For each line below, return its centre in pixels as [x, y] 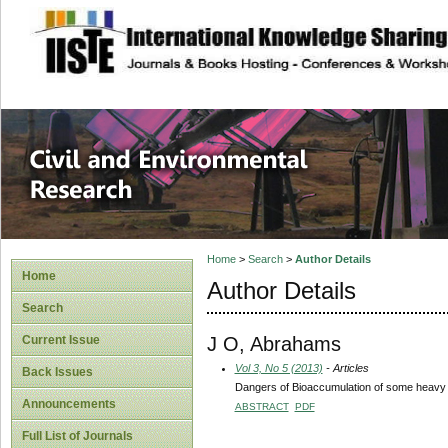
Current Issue [61, 340]
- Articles [345, 367]
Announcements [69, 404]
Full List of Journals [77, 436]
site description [193, 31]
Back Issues [57, 372]
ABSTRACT [261, 406]
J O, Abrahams [273, 343]
